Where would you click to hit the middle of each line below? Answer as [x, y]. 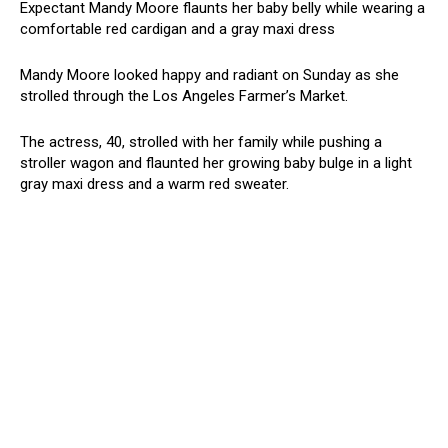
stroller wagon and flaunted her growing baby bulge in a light [216, 163]
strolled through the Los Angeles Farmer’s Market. [184, 96]
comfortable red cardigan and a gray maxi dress [177, 29]
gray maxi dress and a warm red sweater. [154, 184]
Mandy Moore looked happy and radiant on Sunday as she [209, 75]
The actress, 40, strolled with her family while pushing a [201, 142]
